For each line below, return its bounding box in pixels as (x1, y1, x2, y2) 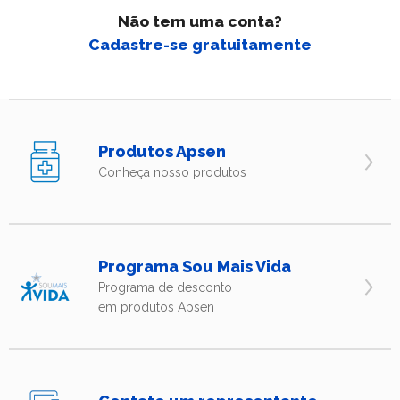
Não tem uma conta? (118, 12, 282, 30)
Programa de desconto (98, 280, 232, 296)
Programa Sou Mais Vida (98, 257, 291, 277)
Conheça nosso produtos (98, 165, 246, 180)
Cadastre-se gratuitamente (88, 35, 312, 54)
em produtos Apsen (98, 300, 214, 315)
